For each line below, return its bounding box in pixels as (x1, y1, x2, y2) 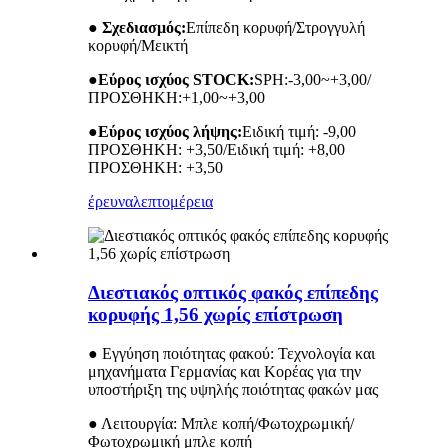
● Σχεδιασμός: (88, 19, 186, 37)
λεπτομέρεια (133, 193, 213, 211)
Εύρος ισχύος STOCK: (98, 71, 254, 89)
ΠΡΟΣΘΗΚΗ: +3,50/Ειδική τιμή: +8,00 (88, 141, 345, 159)
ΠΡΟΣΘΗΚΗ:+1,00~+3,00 (88, 89, 265, 107)
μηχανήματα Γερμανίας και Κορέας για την (88, 362, 361, 380)
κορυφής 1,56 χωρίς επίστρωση (88, 303, 343, 325)
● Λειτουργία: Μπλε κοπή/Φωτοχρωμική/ (88, 414, 354, 432)
